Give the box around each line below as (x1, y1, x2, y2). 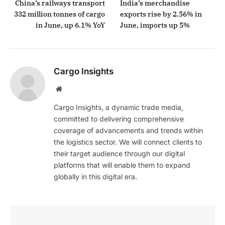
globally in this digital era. (54, 172, 137, 181)
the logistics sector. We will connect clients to (54, 138, 202, 147)
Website (61, 85, 84, 92)
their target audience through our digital (54, 149, 185, 158)
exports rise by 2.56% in (120, 10, 202, 19)
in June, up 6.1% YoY (36, 21, 105, 30)
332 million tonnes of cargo (14, 10, 105, 19)
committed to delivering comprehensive (54, 115, 184, 124)
